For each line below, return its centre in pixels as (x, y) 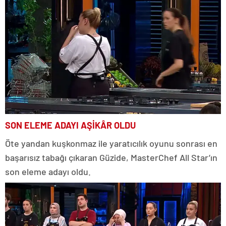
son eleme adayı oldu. (48, 172)
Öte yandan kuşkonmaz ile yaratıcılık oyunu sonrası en (111, 144)
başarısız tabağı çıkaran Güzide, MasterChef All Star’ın (111, 158)
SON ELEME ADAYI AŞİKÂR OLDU (70, 125)
